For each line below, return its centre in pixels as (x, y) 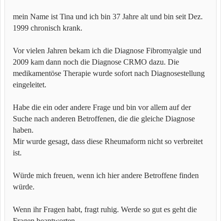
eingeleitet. (30, 85)
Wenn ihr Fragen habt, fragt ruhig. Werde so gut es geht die (105, 209)
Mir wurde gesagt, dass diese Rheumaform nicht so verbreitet (108, 141)
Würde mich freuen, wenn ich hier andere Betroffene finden (106, 175)
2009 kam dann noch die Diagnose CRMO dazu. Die (96, 62)
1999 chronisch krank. (48, 28)
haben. (23, 130)
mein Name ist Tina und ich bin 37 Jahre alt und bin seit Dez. (108, 17)
